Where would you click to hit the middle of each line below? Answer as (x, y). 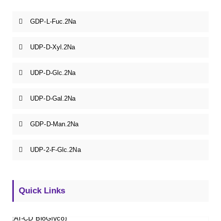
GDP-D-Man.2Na (55, 124)
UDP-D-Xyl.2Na (53, 47)
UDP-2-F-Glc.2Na (55, 149)
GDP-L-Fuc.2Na (53, 21)
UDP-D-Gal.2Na (53, 98)
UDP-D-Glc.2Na (53, 73)
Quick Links (42, 190)
